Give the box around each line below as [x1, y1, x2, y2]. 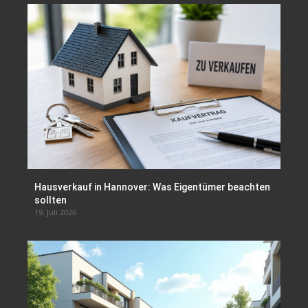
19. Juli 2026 [34, 206, 76, 217]
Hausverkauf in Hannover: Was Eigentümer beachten [34, 181, 270, 192]
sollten [34, 194, 67, 206]
